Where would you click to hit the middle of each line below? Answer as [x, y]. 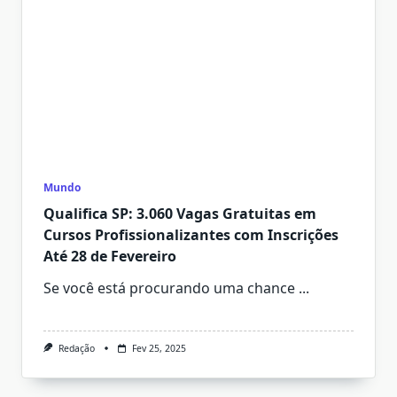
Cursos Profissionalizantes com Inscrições [191, 235]
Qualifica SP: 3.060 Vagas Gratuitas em [180, 214]
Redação [76, 348]
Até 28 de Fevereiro [110, 256]
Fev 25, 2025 [159, 348]
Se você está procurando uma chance [169, 288]
